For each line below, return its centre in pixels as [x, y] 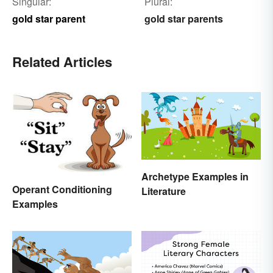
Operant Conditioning [62, 189]
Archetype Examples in [195, 176]
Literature [164, 191]
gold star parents [183, 19]
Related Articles [62, 62]
